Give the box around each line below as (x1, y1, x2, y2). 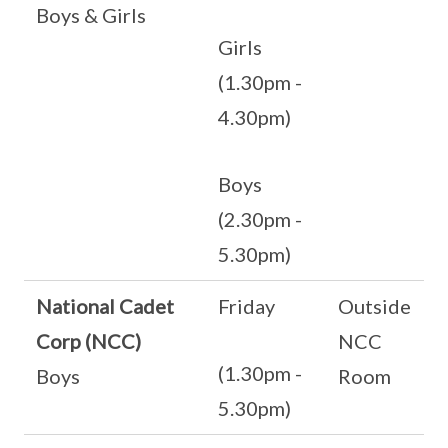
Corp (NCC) (36, 329, 141, 353)
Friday (218, 294, 275, 318)
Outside (338, 294, 411, 318)
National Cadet (36, 294, 174, 318)
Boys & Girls (36, 3, 146, 27)
